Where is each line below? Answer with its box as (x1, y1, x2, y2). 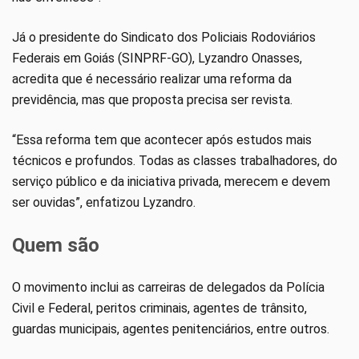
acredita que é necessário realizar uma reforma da (12, 71, 292, 87)
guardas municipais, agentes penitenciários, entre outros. (12, 321, 329, 337)
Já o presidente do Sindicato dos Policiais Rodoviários (12, 30, 316, 45)
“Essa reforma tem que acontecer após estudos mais (12, 132, 312, 147)
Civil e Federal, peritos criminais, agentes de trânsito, (12, 301, 307, 316)
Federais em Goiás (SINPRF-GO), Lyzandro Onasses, (12, 50, 302, 66)
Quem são (12, 234, 99, 256)
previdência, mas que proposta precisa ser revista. (12, 92, 292, 107)
